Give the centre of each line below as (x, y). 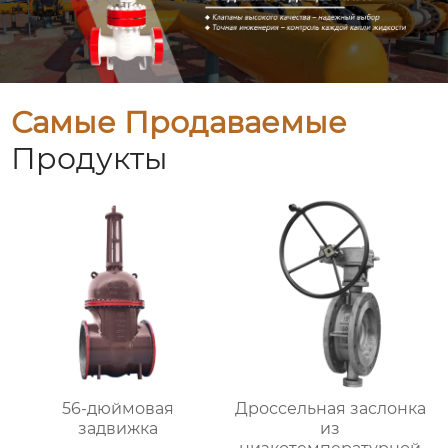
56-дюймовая (117, 409)
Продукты (90, 159)
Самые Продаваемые (179, 123)
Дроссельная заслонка (330, 409)
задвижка (117, 429)
